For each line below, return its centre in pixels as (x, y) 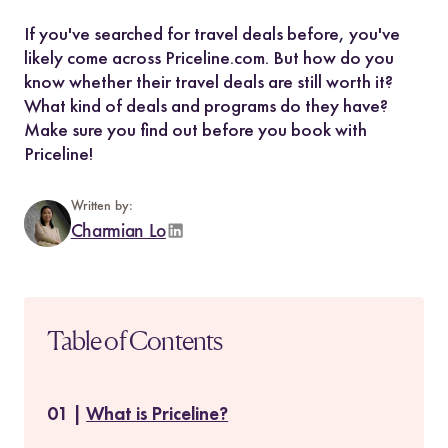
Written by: (101, 206)
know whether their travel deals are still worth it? (208, 81)
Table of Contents (135, 340)
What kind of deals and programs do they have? (205, 105)
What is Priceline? (157, 413)
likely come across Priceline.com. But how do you (208, 57)
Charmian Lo (118, 231)
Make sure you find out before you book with (195, 129)
